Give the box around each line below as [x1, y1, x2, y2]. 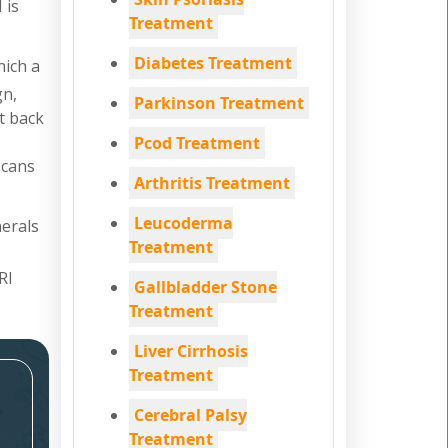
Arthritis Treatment [134, 172, 290, 194]
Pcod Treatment [134, 132, 260, 154]
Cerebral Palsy [134, 404, 247, 426]
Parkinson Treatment [134, 92, 304, 114]
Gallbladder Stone [134, 276, 277, 298]
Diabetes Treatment [134, 52, 292, 74]
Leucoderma [134, 212, 233, 234]
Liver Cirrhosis [134, 340, 248, 362]
